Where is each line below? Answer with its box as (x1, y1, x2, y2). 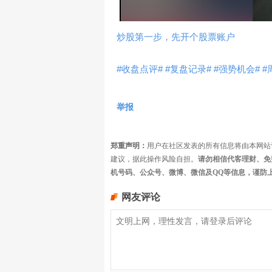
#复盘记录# (165, 64, 211, 74)
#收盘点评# (117, 64, 163, 74)
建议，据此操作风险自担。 (110, 155, 198, 163)
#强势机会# (214, 64, 260, 74)
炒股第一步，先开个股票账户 (117, 32, 235, 42)
